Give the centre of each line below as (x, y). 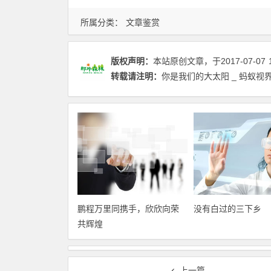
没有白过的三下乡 (227, 209)
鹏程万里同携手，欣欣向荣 (128, 209)
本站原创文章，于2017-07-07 (209, 61)
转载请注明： (136, 76)
